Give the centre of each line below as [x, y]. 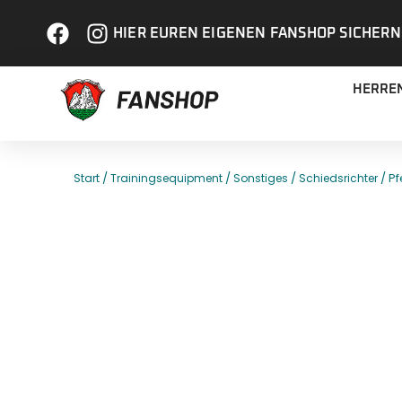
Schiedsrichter [338, 179]
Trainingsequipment [166, 179]
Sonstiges [261, 179]
